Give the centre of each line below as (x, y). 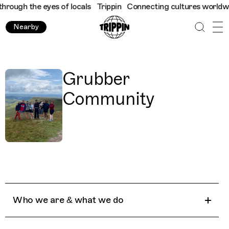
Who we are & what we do (68, 200)
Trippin (101, 7)
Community (108, 99)
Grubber (96, 79)
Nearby (26, 27)
